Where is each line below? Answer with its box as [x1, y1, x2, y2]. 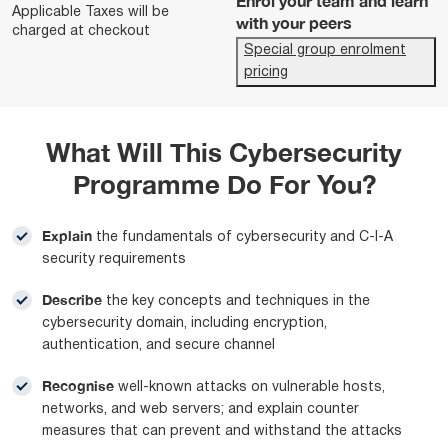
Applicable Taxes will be [12, 6, 169, 19]
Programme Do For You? [72, 169, 376, 200]
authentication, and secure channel [42, 339, 275, 352]
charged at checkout [12, 25, 150, 38]
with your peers [236, 13, 352, 32]
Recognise [42, 377, 118, 394]
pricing [244, 66, 288, 79]
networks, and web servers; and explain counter [42, 403, 359, 416]
